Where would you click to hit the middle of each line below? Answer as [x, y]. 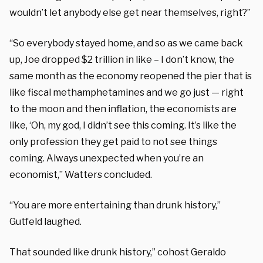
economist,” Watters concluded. [81, 174]
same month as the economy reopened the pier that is [131, 76]
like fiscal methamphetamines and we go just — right [127, 92]
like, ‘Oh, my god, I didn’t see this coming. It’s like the [123, 125]
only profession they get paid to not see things [113, 141]
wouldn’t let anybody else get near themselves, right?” [130, 12]
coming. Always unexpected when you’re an [107, 158]
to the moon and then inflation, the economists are [123, 109]
